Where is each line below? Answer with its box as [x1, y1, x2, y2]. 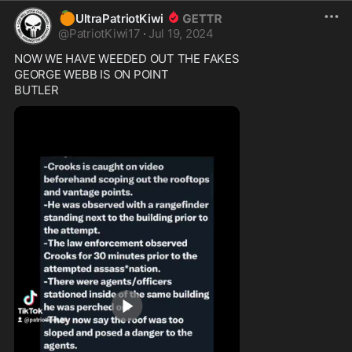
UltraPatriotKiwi [75, 10, 163, 26]
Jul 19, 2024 [148, 25, 214, 41]
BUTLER [14, 82, 62, 97]
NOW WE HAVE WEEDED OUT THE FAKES [14, 50, 240, 66]
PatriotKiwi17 [68, 25, 141, 41]
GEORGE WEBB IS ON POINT [14, 66, 169, 82]
